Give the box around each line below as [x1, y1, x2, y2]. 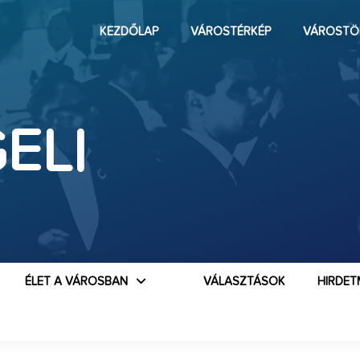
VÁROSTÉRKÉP [190, 26, 271, 38]
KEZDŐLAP [99, 26, 158, 38]
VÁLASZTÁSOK [202, 276, 285, 288]
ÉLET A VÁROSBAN [25, 276, 129, 288]
